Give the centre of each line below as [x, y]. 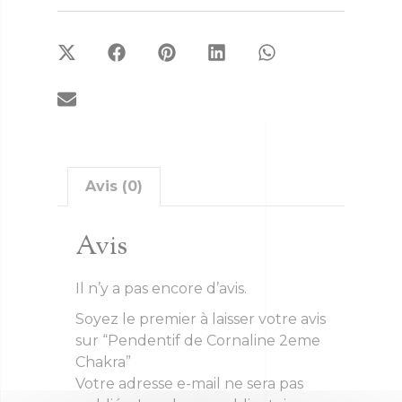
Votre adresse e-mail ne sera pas [189, 383]
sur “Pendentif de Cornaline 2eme [198, 340]
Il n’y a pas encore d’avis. [161, 288]
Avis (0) [114, 187]
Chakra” [103, 362]
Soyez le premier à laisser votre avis [201, 319]
